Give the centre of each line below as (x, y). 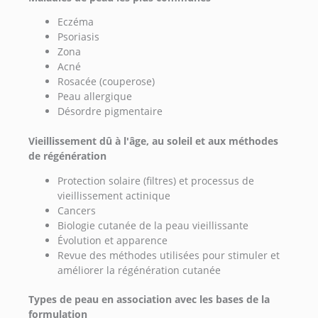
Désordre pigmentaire (110, 111)
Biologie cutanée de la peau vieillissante (153, 225)
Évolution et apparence (113, 240)
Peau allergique (95, 97)
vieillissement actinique (114, 195)
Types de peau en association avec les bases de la (149, 300)
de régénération (67, 155)
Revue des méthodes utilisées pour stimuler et (169, 255)
